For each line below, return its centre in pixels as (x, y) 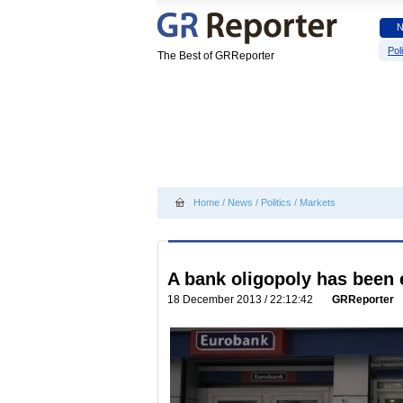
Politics (276, 202)
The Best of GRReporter (216, 56)
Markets (318, 202)
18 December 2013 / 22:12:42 (243, 300)
